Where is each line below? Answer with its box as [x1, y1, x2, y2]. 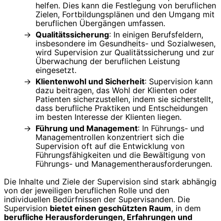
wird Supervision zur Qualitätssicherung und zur [36, 47, 214, 58]
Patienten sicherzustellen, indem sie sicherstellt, [36, 94, 213, 105]
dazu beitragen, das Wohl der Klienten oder [36, 85, 197, 96]
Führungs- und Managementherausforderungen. [36, 159, 212, 169]
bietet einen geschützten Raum [50, 203, 171, 214]
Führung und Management [36, 123, 138, 134]
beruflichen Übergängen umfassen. [36, 18, 165, 29]
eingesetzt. [36, 65, 76, 75]
